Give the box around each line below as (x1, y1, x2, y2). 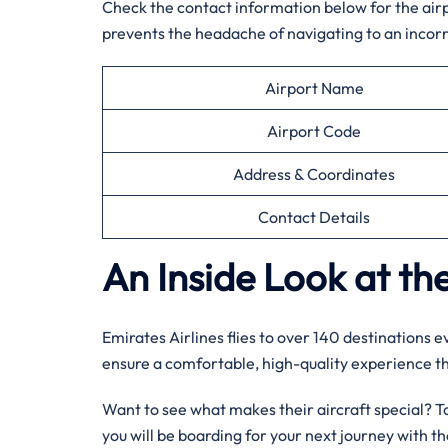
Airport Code (267, 121, 361, 141)
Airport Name (264, 78, 364, 98)
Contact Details (258, 207, 370, 227)
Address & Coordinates (233, 164, 395, 184)
